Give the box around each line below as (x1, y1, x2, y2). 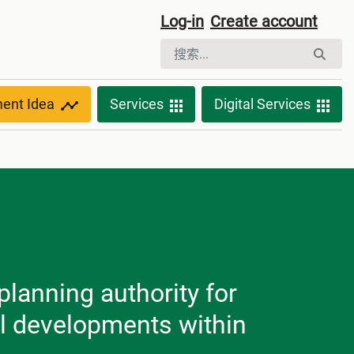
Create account (210, 12, 318, 31)
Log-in (160, 12, 204, 31)
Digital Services (214, 96, 311, 113)
